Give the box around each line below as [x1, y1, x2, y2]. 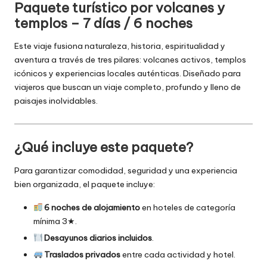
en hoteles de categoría [140, 201, 236, 213]
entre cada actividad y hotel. [120, 249, 236, 260]
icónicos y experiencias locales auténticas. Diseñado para [14, 68, 241, 79]
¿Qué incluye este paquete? [14, 139, 193, 156]
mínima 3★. [33, 215, 77, 226]
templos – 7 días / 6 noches [14, 14, 193, 32]
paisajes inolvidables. [14, 95, 98, 107]
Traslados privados [44, 249, 121, 260]
